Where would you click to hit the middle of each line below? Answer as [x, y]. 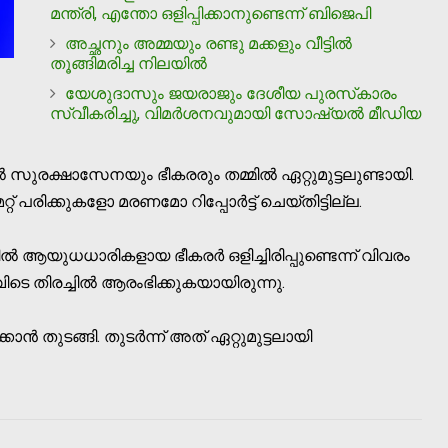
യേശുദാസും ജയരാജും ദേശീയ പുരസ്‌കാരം [231, 93]
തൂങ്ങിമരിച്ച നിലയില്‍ [128, 63]
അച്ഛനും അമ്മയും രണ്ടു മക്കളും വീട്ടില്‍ [208, 43]
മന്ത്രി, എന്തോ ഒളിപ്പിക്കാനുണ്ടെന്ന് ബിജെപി [210, 13]
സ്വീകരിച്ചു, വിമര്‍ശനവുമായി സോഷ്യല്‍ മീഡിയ [235, 113]
